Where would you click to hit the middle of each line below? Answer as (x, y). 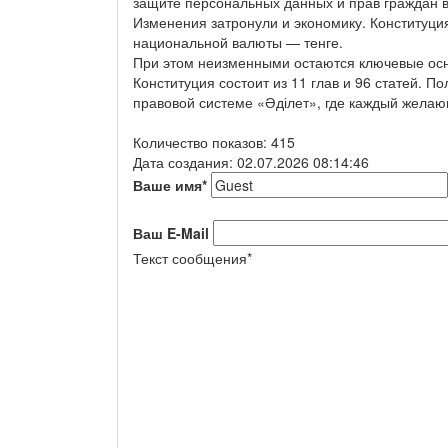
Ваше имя (167, 184)
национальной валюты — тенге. (238, 41)
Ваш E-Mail (171, 232)
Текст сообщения (190, 257)
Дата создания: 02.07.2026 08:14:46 (251, 161)
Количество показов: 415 (214, 141)
